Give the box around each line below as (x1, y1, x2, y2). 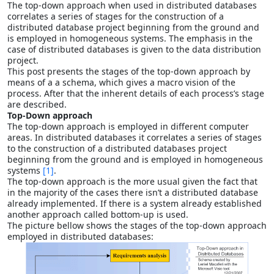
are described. (7, 98, 67, 110)
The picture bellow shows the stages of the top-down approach (7, 219, 267, 231)
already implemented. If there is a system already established (7, 197, 262, 209)
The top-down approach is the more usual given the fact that (7, 175, 257, 187)
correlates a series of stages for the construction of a (7, 10, 224, 22)
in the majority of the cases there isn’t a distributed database (7, 186, 258, 198)
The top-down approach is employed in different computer (7, 120, 249, 132)
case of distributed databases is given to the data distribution (7, 43, 261, 55)
